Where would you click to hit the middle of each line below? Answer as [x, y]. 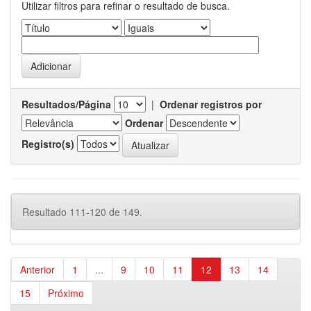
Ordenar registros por [211, 104]
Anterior [37, 269]
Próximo [66, 293]
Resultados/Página [66, 104]
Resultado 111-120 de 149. [82, 212]
